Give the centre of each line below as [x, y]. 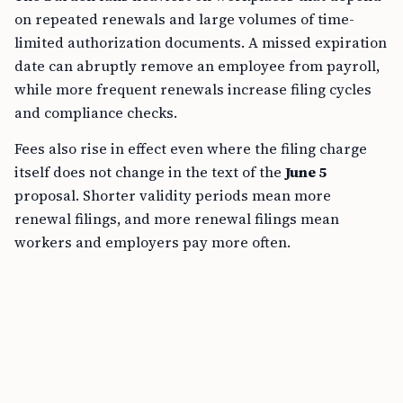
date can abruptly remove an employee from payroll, [197, 66]
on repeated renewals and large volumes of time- [184, 19]
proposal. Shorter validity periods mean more [173, 195]
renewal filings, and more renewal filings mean [177, 219]
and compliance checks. [96, 112]
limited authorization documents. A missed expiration [201, 42]
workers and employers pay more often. [152, 242]
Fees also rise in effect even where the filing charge [191, 148]
